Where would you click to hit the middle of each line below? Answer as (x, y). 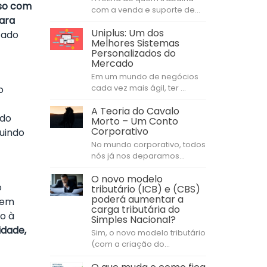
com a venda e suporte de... (145, 10)
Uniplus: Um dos (127, 33)
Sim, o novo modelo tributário (148, 233)
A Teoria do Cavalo (135, 111)
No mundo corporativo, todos (148, 145)
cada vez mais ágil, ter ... (138, 88)
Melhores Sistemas (135, 43)
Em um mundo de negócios (145, 77)
